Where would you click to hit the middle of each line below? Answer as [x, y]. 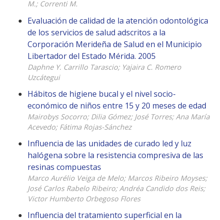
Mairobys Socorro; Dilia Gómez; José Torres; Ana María [119, 116]
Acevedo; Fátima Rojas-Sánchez [80, 127]
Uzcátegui [44, 77]
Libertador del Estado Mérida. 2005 [92, 56]
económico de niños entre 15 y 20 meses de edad [117, 105]
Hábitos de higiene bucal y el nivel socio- [102, 94]
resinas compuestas [64, 167]
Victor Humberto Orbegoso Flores [84, 198]
